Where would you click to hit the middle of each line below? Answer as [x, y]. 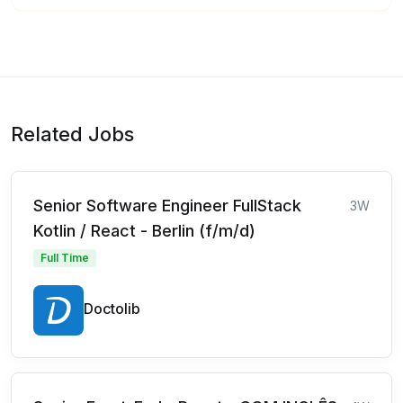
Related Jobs [72, 134]
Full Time [65, 258]
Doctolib [112, 309]
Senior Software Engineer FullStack [167, 206]
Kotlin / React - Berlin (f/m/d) [144, 231]
